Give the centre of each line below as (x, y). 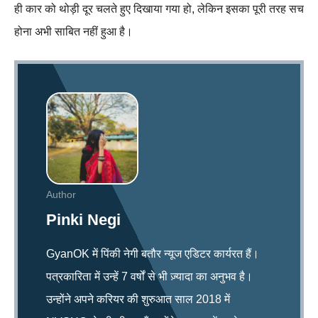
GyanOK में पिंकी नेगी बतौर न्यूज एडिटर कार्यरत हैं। (153, 253)
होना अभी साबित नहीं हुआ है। (73, 31)
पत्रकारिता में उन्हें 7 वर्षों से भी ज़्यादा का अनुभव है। (149, 276)
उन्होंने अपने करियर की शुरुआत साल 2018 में (138, 299)
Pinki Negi (83, 219)
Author (61, 194)
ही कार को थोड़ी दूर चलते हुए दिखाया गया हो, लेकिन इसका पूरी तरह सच (159, 9)
